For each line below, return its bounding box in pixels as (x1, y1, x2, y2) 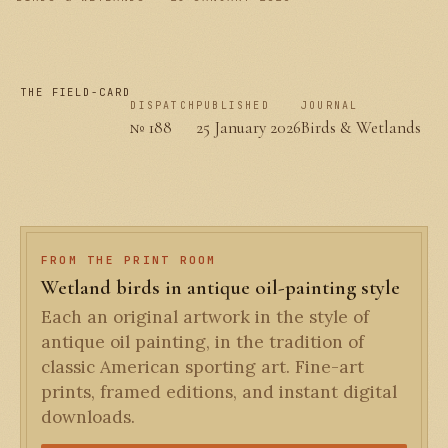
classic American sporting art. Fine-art (41, 356, 364, 378)
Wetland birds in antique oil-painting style (41, 275, 400, 300)
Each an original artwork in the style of (41, 306, 369, 328)
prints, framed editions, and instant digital (41, 381, 397, 403)
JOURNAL (301, 99, 359, 112)
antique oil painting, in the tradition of (41, 331, 364, 353)
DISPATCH (130, 99, 197, 112)
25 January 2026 (196, 117, 302, 138)
